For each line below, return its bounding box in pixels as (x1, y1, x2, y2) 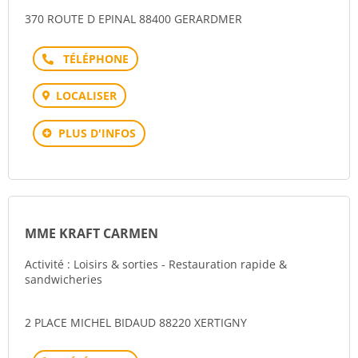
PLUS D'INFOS (58, 125, 136, 141)
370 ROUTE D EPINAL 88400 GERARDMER (25, 11, 242, 26)
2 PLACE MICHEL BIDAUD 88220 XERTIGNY (25, 315, 247, 330)
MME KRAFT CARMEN (25, 225, 158, 242)
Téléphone (62, 50, 119, 66)
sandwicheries (25, 272, 102, 287)
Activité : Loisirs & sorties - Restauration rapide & (25, 257, 287, 272)
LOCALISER (56, 88, 117, 103)
